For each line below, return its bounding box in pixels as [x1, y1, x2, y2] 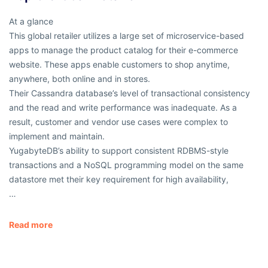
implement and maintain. [9, 131, 105, 142]
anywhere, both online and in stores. [9, 74, 150, 84]
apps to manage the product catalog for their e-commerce [9, 45, 238, 56]
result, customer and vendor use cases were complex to [9, 117, 228, 127]
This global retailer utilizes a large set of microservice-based [9, 31, 244, 41]
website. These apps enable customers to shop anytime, [9, 59, 230, 70]
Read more [9, 220, 53, 230]
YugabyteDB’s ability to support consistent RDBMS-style [9, 145, 229, 156]
